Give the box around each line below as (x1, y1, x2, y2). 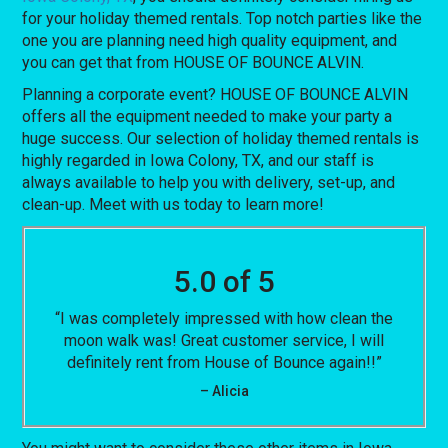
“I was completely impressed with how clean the (55, 308, 393, 328)
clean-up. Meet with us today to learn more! (22, 194, 325, 214)
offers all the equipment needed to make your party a (22, 106, 393, 126)
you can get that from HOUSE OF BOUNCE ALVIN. (22, 52, 365, 72)
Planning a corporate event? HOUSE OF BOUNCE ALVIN (22, 84, 409, 104)
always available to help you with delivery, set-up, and (22, 172, 396, 192)
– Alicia (199, 382, 249, 399)
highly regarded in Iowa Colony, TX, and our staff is (22, 150, 375, 170)
